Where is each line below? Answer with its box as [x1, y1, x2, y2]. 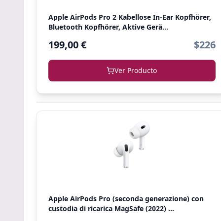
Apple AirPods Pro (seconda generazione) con [48, 194, 204, 203]
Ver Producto [114, 66, 157, 75]
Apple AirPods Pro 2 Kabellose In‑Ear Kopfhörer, [48, 12, 211, 22]
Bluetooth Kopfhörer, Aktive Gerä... [48, 22, 168, 32]
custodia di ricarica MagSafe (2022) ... [48, 204, 174, 213]
